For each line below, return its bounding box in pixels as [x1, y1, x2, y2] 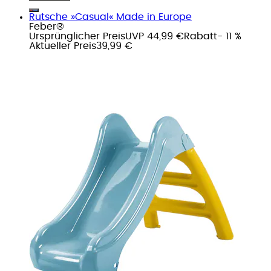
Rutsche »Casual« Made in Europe [29, 11, 192, 22]
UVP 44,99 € [125, 31, 184, 41]
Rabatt [184, 31, 217, 41]
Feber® [29, 21, 64, 31]
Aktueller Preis [29, 41, 96, 51]
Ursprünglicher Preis [29, 31, 125, 41]
